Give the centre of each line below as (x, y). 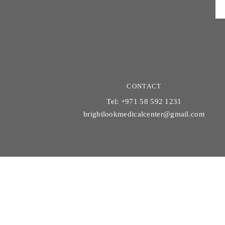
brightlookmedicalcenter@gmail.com (144, 114)
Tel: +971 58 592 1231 (144, 101)
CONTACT (144, 86)
